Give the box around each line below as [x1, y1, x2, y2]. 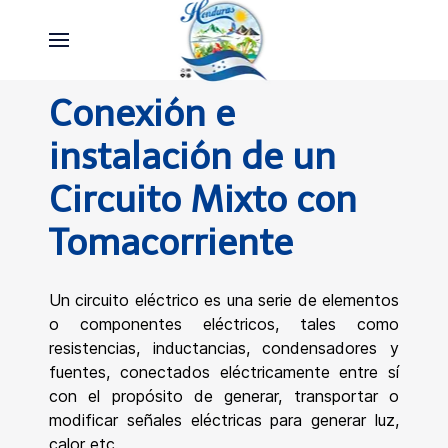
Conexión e [49, 92, 235, 135]
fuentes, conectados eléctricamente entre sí [49, 362, 399, 382]
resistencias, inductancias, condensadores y [49, 338, 399, 358]
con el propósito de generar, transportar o [49, 386, 399, 406]
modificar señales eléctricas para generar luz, [49, 410, 399, 430]
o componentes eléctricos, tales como [49, 314, 399, 334]
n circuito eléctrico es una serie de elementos [61, 290, 399, 310]
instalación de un [49, 135, 336, 178]
